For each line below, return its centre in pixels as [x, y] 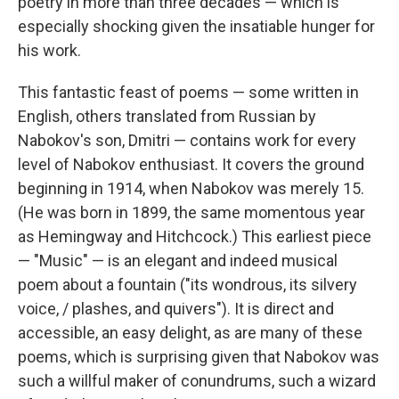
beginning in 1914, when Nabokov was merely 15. [191, 188]
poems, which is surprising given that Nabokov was [199, 357]
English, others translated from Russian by [167, 116]
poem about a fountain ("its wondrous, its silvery [187, 285]
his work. [49, 50]
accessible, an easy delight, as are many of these [190, 333]
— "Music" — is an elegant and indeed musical [178, 261]
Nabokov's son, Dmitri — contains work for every [187, 140]
